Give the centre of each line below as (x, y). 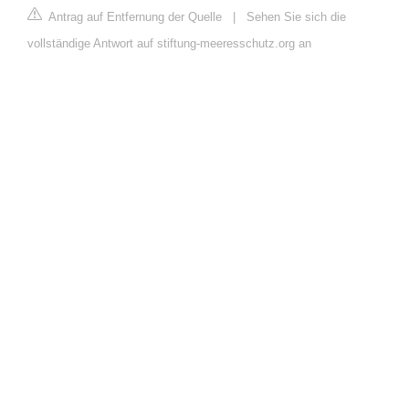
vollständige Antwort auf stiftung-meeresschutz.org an (169, 43)
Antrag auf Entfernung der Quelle (134, 16)
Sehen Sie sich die (296, 16)
